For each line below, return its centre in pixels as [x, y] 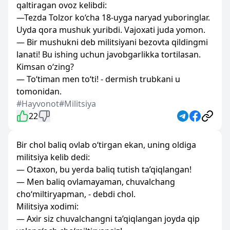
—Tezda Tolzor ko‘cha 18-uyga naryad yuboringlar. [113, 17]
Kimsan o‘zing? [45, 67]
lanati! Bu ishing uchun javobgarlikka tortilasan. [109, 54]
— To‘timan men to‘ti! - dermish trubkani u [98, 79]
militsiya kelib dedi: [53, 157]
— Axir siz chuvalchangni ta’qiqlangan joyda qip [108, 219]
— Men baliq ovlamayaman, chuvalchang [96, 182]
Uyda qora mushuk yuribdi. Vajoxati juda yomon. [111, 30]
